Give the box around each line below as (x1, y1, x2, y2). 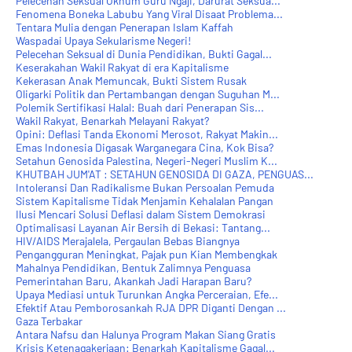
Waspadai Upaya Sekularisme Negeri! (16, 33, 191, 47)
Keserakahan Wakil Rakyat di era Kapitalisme (16, 60, 229, 74)
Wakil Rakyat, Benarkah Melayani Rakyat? (16, 113, 209, 127)
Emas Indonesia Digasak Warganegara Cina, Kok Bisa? (16, 140, 273, 154)
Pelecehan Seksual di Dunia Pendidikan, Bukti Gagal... (16, 46, 272, 60)
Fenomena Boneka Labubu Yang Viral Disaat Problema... (16, 6, 283, 20)
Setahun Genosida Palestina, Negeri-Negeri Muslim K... (16, 153, 277, 167)
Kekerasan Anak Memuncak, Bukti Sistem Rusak (16, 73, 247, 87)
